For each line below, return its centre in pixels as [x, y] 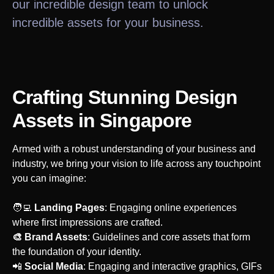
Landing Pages [69, 207]
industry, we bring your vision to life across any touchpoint [136, 163]
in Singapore [135, 120]
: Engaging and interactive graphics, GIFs [172, 266]
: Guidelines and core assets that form [169, 237]
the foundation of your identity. [77, 251]
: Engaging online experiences [171, 207]
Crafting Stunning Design [125, 97]
